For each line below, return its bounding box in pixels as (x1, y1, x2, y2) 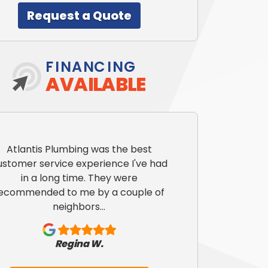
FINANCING (45, 56, 137, 78)
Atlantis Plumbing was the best (6, 142, 152, 156)
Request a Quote (26, 7, 132, 25)
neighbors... (53, 199, 106, 214)
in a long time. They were (20, 170, 138, 185)
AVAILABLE (45, 71, 146, 98)
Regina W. (54, 236, 103, 251)
